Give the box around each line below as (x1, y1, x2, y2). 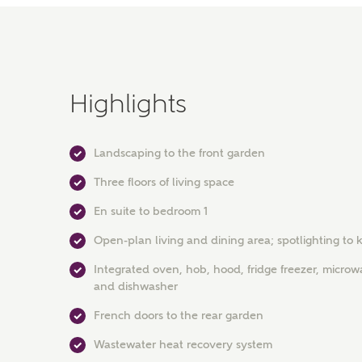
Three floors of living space (94, 175, 234, 188)
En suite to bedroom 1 (94, 204, 208, 217)
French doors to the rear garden (94, 309, 263, 322)
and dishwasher (94, 280, 178, 293)
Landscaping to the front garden (94, 146, 265, 159)
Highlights (69, 88, 187, 119)
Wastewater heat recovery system (94, 338, 272, 351)
